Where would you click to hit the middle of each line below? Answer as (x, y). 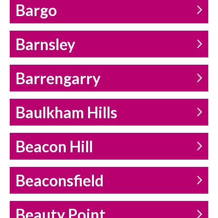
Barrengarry (58, 79)
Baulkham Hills (66, 113)
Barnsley (45, 45)
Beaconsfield (60, 181)
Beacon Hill (54, 147)
